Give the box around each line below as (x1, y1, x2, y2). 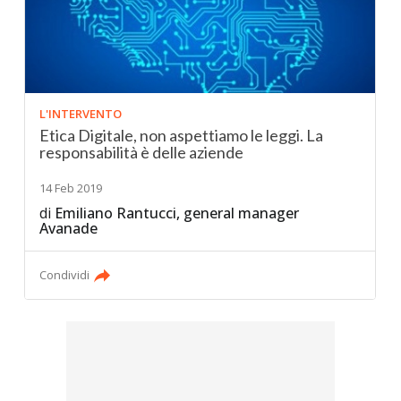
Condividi (39, 266, 90, 283)
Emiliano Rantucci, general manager (55, 202, 300, 223)
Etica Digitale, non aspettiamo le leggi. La (39, 124, 324, 145)
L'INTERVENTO (39, 105, 123, 122)
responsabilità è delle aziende (39, 141, 244, 162)
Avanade (39, 218, 98, 238)
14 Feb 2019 (39, 179, 103, 196)
